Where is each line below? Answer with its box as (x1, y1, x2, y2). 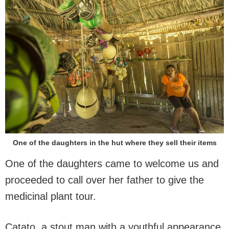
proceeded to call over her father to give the (5, 174, 204, 186)
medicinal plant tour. (5, 191, 96, 202)
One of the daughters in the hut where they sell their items (12, 139, 217, 147)
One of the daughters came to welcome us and (5, 158, 219, 169)
